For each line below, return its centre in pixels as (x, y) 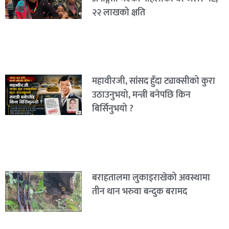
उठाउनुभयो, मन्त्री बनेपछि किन (141, 95)
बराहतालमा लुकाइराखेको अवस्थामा (151, 178)
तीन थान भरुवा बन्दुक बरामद (139, 192)
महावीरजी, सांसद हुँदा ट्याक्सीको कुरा (153, 82)
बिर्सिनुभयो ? (112, 109)
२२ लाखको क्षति (118, 13)
